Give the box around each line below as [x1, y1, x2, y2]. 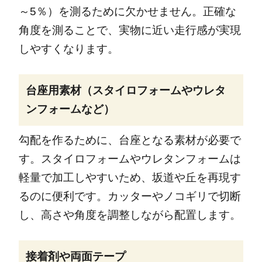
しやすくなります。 [18, 43, 119, 56]
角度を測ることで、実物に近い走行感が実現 [18, 24, 241, 37]
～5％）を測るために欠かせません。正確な [18, 5, 236, 18]
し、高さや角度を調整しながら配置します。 [18, 209, 241, 222]
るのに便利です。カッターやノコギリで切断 [18, 190, 241, 203]
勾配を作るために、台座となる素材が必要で [18, 134, 241, 147]
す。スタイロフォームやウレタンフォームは [18, 153, 241, 166]
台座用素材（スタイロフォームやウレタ [25, 84, 226, 96]
